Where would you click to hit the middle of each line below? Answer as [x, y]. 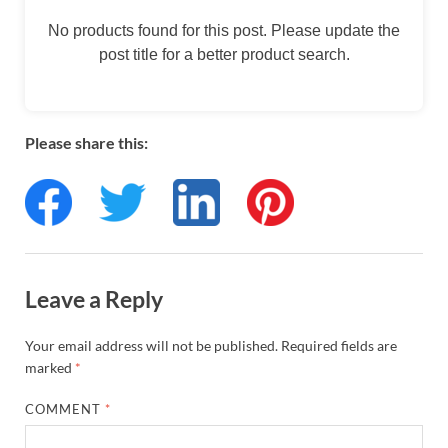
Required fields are [339, 345]
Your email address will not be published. [151, 345]
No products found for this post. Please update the [224, 31]
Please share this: [86, 143]
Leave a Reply [94, 299]
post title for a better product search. [224, 55]
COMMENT [65, 408]
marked [50, 367]
